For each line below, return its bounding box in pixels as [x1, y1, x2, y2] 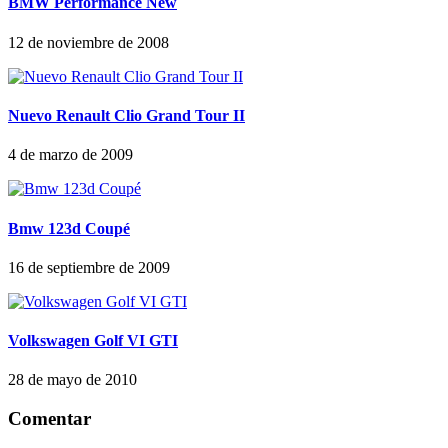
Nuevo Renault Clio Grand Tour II [8, 107, 245, 125]
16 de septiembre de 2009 [8, 258, 170, 276]
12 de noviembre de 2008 [8, 33, 169, 51]
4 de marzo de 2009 [8, 146, 133, 164]
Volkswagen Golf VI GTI [8, 332, 178, 350]
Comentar [8, 408, 91, 430]
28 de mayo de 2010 [8, 371, 137, 389]
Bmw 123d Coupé [8, 219, 130, 237]
